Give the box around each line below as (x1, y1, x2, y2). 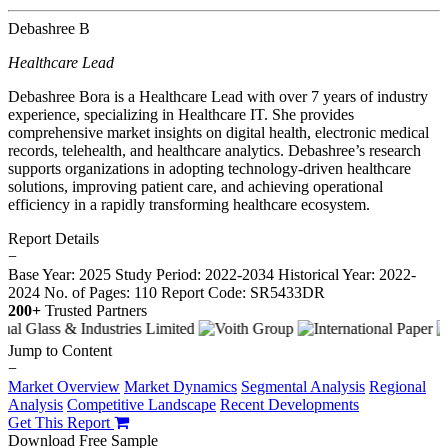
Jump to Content (8, 341, 112, 359)
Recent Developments (220, 395, 359, 413)
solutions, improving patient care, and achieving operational (8, 177, 383, 195)
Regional (369, 377, 426, 395)
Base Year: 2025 (8, 265, 115, 283)
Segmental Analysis (241, 377, 365, 395)
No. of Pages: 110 (44, 283, 157, 301)
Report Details (8, 229, 99, 247)
